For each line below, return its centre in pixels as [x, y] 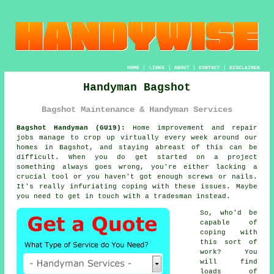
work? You [229, 252]
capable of [229, 223]
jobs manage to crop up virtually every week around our [137, 138]
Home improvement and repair [191, 128]
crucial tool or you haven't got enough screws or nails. [137, 177]
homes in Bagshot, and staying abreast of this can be [137, 148]
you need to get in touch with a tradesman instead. [124, 197]
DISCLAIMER [244, 68]
